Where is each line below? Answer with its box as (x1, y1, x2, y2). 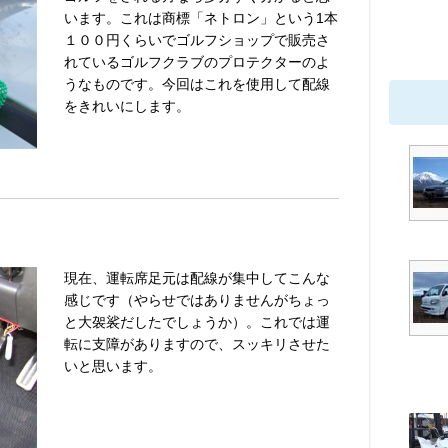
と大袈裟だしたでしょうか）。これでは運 (64, 313, 330, 330)
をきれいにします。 (64, 98, 190, 114)
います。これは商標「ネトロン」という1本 (64, 10, 338, 26)
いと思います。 (64, 357, 162, 374)
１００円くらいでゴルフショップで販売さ (64, 32, 330, 48)
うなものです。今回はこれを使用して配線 (64, 76, 330, 92)
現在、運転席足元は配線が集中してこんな (64, 269, 330, 286)
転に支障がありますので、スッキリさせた (64, 335, 330, 352)
